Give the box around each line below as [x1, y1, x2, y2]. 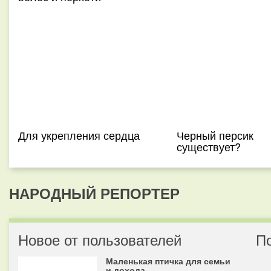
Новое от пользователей [18, 229, 181, 250]
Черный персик [176, 127, 253, 143]
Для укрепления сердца [18, 127, 140, 143]
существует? [176, 139, 241, 154]
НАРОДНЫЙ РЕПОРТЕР [9, 183, 180, 203]
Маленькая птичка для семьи [106, 255, 230, 267]
